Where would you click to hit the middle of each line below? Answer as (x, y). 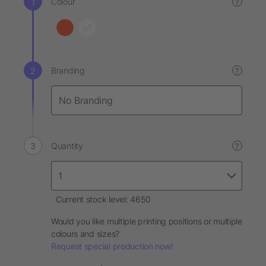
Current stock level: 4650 (103, 199)
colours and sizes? (85, 234)
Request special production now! (112, 246)
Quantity (67, 146)
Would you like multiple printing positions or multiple (147, 221)
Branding (68, 70)
